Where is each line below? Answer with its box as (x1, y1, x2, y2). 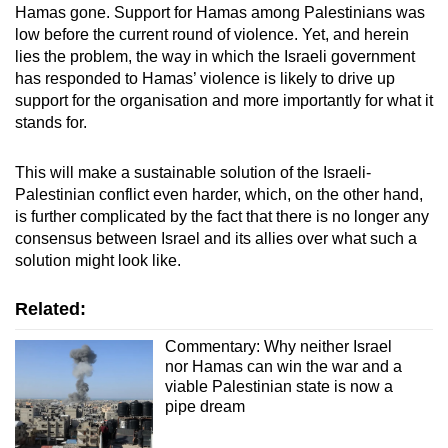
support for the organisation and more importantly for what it (15, 91, 433, 109)
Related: (15, 298, 86, 319)
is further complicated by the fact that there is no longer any (15, 207, 429, 225)
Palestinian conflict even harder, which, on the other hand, (15, 185, 423, 203)
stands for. (15, 113, 87, 131)
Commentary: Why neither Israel (164, 337, 392, 355)
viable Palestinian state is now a (164, 377, 393, 395)
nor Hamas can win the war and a (164, 357, 402, 375)
